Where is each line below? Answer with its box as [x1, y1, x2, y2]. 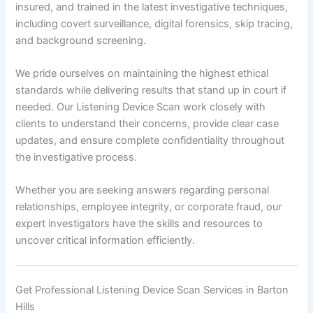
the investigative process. [15, 151, 138, 164]
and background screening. [15, 34, 147, 47]
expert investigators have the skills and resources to [15, 217, 263, 231]
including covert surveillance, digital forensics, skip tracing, [15, 17, 293, 30]
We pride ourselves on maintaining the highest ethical [15, 67, 269, 80]
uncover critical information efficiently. [15, 234, 196, 247]
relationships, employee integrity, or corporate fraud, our [15, 201, 282, 214]
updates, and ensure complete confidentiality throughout [15, 134, 285, 147]
